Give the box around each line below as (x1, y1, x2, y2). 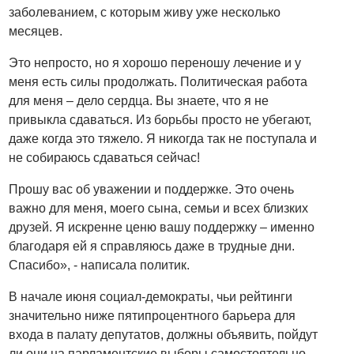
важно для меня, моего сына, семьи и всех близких (9, 201, 309, 215)
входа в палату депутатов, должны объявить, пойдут (9, 327, 318, 341)
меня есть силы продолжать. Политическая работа (9, 74, 308, 88)
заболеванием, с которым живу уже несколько (9, 5, 281, 19)
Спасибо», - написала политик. (9, 258, 190, 272)
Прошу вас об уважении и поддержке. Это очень (9, 182, 295, 196)
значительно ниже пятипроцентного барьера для (9, 308, 296, 322)
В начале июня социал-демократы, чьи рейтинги (9, 289, 293, 303)
